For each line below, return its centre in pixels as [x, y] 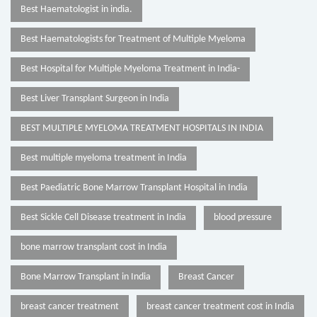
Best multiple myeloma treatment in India [104, 158]
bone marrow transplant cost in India [94, 248]
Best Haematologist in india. [76, 10]
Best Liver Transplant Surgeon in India [95, 99]
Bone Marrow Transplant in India [86, 277]
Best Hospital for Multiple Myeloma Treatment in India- [130, 69]
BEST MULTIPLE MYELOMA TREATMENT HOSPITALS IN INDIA [142, 129]
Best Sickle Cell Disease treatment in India [103, 218]
